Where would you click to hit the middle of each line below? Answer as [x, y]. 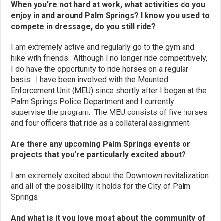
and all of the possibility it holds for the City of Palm [101, 186]
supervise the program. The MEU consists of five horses [110, 112]
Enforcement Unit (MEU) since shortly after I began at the [109, 90]
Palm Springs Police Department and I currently [93, 101]
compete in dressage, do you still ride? [84, 26]
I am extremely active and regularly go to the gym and [103, 47]
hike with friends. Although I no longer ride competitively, [109, 58]
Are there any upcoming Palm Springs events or [101, 144]
